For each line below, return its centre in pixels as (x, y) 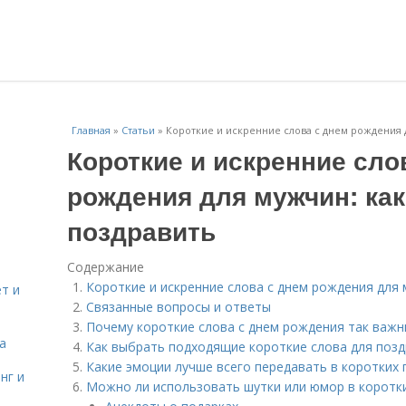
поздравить (141, 231)
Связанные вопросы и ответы (179, 307)
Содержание (106, 267)
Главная (91, 130)
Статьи (138, 130)
